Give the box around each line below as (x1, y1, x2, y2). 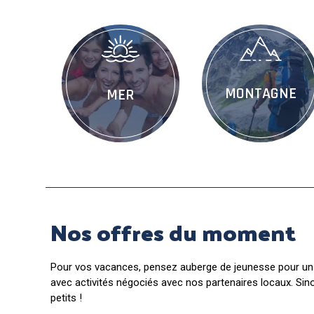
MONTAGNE (224, 84, 296, 104)
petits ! (50, 291, 82, 304)
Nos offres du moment (50, 211, 296, 252)
